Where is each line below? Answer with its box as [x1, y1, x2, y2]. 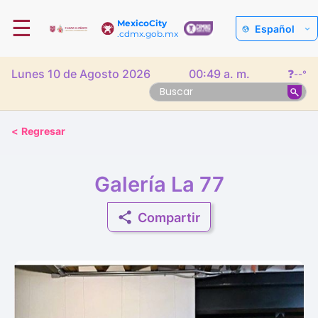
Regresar [21, 125, 65, 137]
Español [255, 22, 295, 35]
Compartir [138, 209, 200, 225]
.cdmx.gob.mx [117, 28, 179, 39]
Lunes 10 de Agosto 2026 [11, 67, 150, 81]
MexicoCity [117, 18, 168, 28]
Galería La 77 [94, 172, 224, 197]
